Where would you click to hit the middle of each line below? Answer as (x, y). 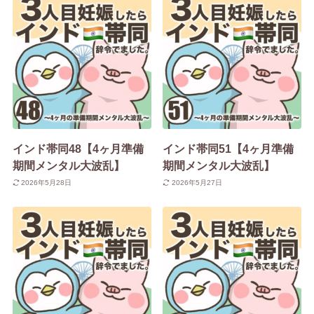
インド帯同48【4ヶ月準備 (78, 149)
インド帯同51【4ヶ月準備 (228, 149)
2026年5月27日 (197, 182)
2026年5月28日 (47, 182)
